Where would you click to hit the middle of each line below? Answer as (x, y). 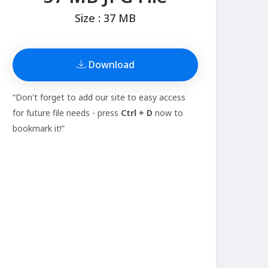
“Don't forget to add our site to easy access (99, 98)
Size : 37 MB (105, 18)
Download (110, 65)
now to (168, 113)
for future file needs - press (67, 113)
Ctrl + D (137, 113)
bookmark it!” (39, 129)
